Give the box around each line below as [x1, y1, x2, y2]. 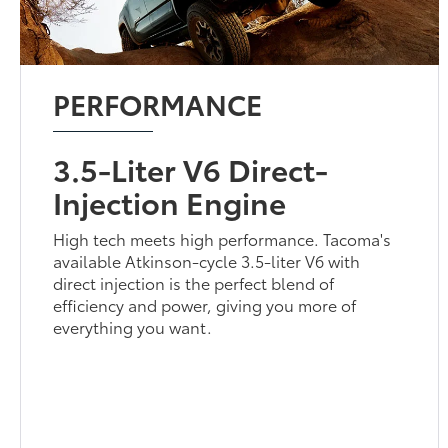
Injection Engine [53, 179, 287, 223]
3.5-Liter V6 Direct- [53, 146, 329, 190]
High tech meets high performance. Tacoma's [53, 226, 392, 250]
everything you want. [53, 314, 213, 338]
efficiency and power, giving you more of [53, 292, 357, 316]
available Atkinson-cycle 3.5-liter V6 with [53, 248, 361, 272]
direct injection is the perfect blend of [53, 270, 335, 294]
